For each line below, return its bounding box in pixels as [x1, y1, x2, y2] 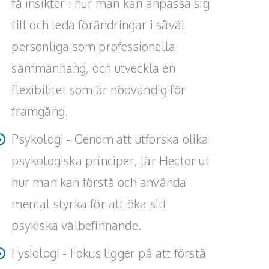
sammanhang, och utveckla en [11, 60, 175, 76]
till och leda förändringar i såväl [11, 17, 186, 32]
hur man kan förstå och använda [11, 174, 187, 190]
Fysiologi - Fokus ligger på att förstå [11, 245, 206, 261]
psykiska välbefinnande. [11, 217, 141, 233]
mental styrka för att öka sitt [11, 196, 168, 211]
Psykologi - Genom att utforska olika [11, 131, 209, 147]
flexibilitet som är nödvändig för [11, 82, 186, 97]
